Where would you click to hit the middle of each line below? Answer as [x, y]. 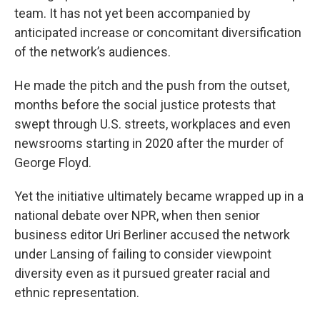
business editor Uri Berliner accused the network [152, 235]
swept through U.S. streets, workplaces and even [152, 124]
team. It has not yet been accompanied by [132, 13]
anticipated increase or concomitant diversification [158, 32]
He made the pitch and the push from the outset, [152, 85]
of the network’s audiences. [92, 52]
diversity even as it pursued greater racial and [142, 273]
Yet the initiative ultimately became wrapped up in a [159, 196]
